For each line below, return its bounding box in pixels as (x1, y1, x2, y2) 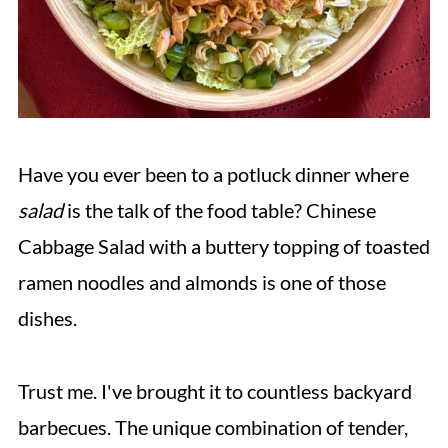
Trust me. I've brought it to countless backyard (17, 379, 412, 403)
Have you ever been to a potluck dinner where (17, 162, 409, 186)
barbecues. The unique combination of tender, (17, 415, 408, 439)
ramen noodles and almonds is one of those (17, 270, 386, 294)
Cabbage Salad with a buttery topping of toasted (17, 234, 430, 258)
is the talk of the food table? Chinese (66, 198, 376, 222)
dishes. (17, 306, 77, 330)
